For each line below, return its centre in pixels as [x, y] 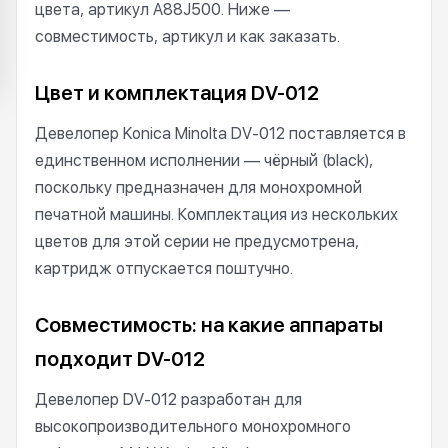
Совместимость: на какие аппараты [209, 325]
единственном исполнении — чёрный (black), [204, 160]
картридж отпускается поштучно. [164, 268]
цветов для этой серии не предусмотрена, [197, 241]
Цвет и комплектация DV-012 [177, 93]
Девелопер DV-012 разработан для [168, 399]
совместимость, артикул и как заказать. [187, 36]
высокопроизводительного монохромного [193, 426]
